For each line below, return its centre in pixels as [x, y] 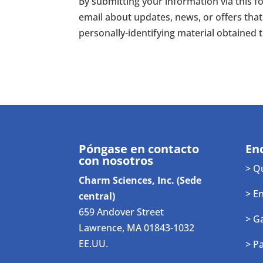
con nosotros [116, 160]
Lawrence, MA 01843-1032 [137, 227]
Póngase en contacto [139, 149]
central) [97, 196]
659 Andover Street [122, 212]
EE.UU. [94, 243]
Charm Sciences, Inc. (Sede [140, 180]
